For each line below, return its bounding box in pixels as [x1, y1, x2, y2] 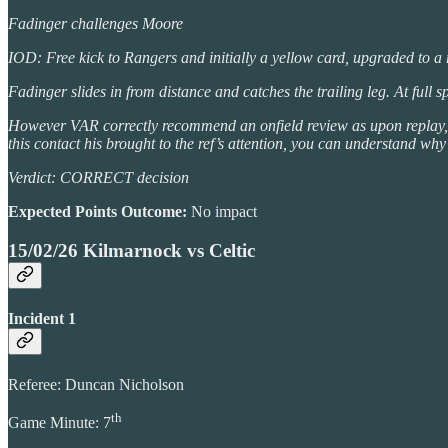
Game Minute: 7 [8, 414, 111, 432]
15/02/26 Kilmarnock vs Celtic [8, 239, 255, 261]
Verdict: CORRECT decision [8, 168, 189, 186]
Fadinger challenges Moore [8, 14, 183, 32]
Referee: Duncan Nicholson [8, 376, 184, 394]
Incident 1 [8, 309, 76, 327]
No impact [191, 202, 257, 220]
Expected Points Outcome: [8, 202, 191, 220]
